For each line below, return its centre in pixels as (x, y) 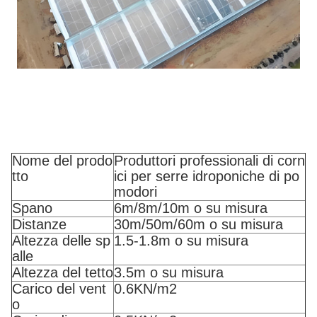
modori (136, 192)
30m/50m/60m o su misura (198, 224)
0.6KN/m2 (145, 289)
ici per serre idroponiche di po (207, 176)
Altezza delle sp (61, 241)
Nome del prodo (62, 161)
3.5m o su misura (169, 272)
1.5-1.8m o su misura (181, 241)
